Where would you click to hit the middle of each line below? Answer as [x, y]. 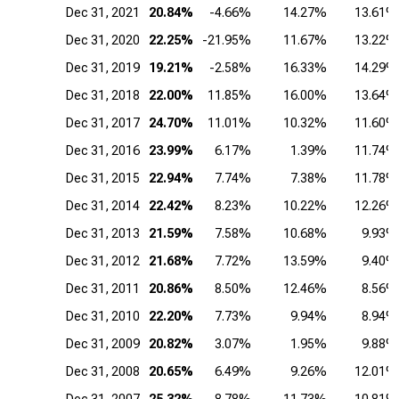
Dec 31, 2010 [103, 316]
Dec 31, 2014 [103, 206]
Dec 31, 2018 [103, 95]
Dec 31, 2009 [103, 344]
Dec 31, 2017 [103, 123]
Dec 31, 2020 [103, 40]
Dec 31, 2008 [103, 371]
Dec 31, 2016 [103, 151]
